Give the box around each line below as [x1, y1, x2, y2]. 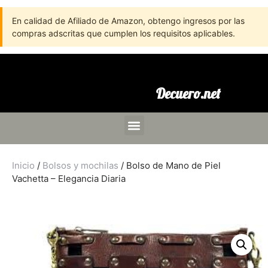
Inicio [12, 160, 35, 171]
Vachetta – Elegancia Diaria [12, 173, 126, 184]
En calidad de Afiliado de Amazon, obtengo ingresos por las [12, 16, 245, 26]
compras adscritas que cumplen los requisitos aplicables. [12, 28, 235, 38]
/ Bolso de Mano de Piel [118, 160, 221, 171]
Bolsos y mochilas [42, 160, 118, 171]
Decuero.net [156, 85, 220, 102]
